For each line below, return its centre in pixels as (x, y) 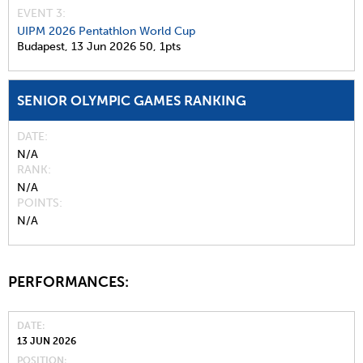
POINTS (38, 203)
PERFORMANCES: (70, 282)
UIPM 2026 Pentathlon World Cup (106, 31)
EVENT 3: (41, 13)
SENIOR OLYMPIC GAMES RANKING (132, 100)
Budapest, (43, 47)
